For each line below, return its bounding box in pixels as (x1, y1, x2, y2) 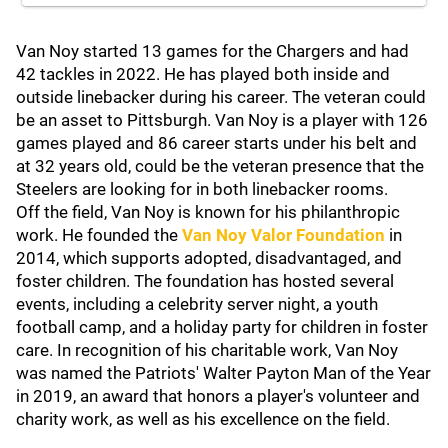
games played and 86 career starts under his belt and (16, 133, 417, 153)
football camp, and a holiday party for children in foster (16, 317, 428, 337)
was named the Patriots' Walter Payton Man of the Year (16, 363, 431, 383)
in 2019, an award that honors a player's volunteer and (16, 386, 420, 406)
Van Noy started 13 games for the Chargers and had (16, 41, 409, 61)
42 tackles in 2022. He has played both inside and (16, 64, 390, 84)
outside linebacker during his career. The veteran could (16, 87, 426, 107)
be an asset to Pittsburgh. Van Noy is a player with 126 (16, 110, 428, 130)
